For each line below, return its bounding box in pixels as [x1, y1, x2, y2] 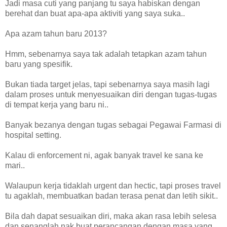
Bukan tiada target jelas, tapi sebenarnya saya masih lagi [5, 80, 210, 89]
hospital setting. [5, 130, 61, 139]
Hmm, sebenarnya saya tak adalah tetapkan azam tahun [5, 49, 207, 58]
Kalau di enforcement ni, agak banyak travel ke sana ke [5, 150, 203, 160]
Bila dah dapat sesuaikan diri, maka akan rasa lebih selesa [5, 211, 216, 220]
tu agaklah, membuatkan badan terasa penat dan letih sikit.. [5, 191, 218, 200]
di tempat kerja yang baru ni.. [5, 100, 108, 109]
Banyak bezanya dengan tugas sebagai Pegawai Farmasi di [5, 120, 221, 129]
